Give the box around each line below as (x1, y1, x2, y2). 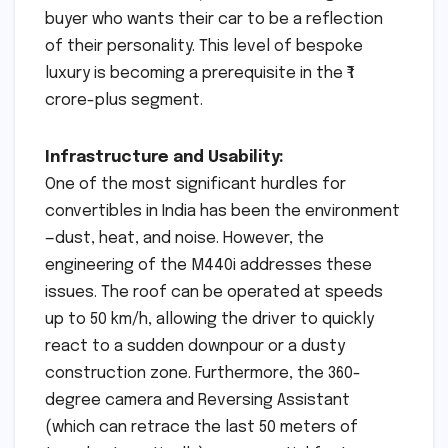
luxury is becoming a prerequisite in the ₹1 (45, 64, 354, 82)
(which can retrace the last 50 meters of (45, 418, 358, 436)
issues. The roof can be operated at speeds (45, 283, 383, 301)
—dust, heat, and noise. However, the (45, 229, 324, 247)
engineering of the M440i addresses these (45, 256, 372, 274)
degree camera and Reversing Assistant (45, 391, 350, 409)
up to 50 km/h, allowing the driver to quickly (45, 310, 374, 328)
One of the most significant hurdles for (45, 175, 346, 193)
